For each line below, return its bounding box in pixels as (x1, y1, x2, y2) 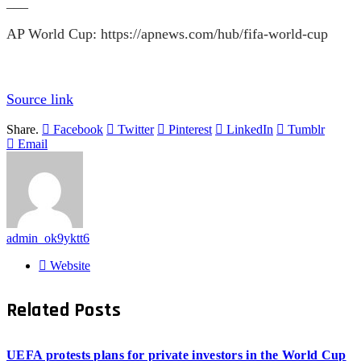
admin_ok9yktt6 (6, 230, 89, 245)
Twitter (118, 122, 154, 136)
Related (6, 298, 74, 323)
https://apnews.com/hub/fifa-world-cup (101, 25, 328, 42)
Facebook (53, 122, 103, 136)
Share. (6, 122, 39, 136)
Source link (6, 90, 73, 107)
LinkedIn (226, 122, 273, 136)
